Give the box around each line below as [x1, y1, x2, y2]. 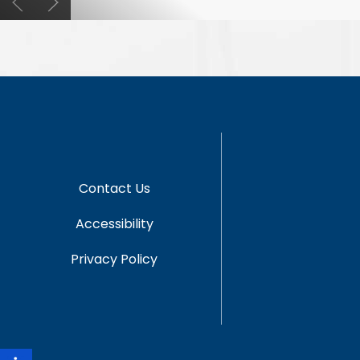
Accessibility [75, 215, 153, 234]
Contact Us [78, 179, 150, 198]
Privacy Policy [71, 250, 158, 269]
